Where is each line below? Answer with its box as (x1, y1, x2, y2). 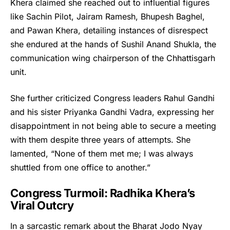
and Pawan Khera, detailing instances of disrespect (10, 25, 208, 36)
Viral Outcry (10, 199, 74, 213)
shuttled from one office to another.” (10, 162, 150, 173)
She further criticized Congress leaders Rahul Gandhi (10, 93, 215, 104)
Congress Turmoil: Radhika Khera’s (10, 186, 195, 200)
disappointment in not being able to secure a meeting (10, 121, 216, 131)
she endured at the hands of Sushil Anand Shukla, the (10, 39, 216, 50)
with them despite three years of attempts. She (10, 135, 190, 145)
